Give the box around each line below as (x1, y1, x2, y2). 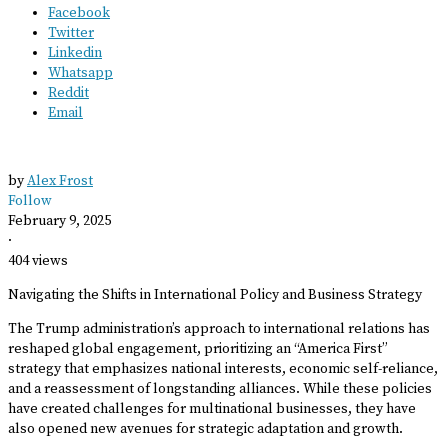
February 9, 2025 (8, 212, 111, 231)
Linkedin (48, 44, 102, 63)
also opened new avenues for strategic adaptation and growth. (8, 420, 403, 439)
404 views (8, 252, 68, 271)
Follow (8, 192, 52, 211)
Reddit (48, 84, 89, 103)
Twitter (48, 24, 94, 43)
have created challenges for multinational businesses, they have (8, 400, 416, 419)
